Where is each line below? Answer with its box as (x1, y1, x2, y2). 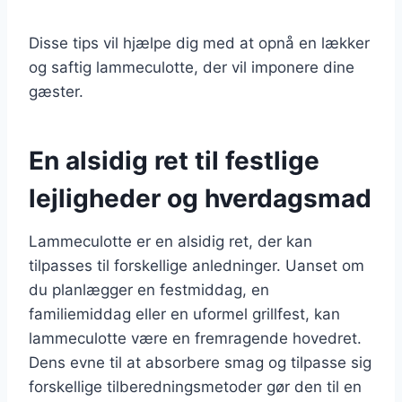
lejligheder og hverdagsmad (29, 182, 371, 214)
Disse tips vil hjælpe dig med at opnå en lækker (29, 33, 370, 52)
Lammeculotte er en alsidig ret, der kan (29, 232, 312, 250)
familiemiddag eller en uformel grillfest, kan (29, 304, 340, 323)
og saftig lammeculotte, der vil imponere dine (29, 57, 354, 76)
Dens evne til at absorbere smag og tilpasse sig (29, 353, 371, 371)
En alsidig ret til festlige (29, 144, 319, 176)
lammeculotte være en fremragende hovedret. (29, 328, 362, 347)
